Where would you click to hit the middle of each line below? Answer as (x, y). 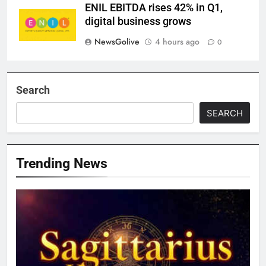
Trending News (62, 164)
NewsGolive (117, 42)
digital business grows (138, 22)
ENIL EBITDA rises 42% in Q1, (154, 8)
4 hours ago (177, 42)
